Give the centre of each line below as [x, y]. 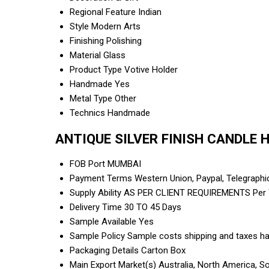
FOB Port [87, 164]
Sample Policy [97, 236]
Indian [150, 12]
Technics [87, 113]
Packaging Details [104, 251]
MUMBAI [124, 164]
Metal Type [91, 98]
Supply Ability [95, 193]
